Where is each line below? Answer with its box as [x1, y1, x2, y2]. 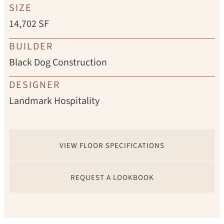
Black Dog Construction [9, 55, 107, 69]
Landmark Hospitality [9, 94, 99, 108]
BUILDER [9, 39, 53, 53]
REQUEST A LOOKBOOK [70, 172, 154, 183]
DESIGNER [9, 78, 60, 92]
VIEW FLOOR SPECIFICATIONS [59, 140, 164, 151]
